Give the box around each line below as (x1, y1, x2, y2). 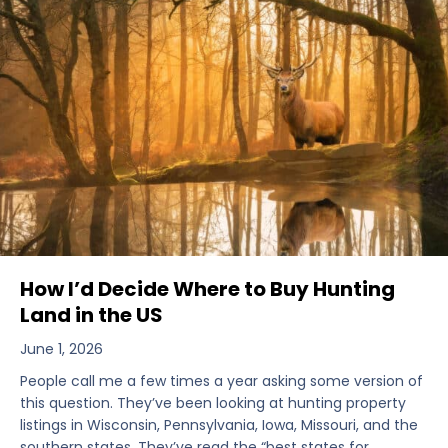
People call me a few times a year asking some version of (20, 371, 423, 392)
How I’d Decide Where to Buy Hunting (20, 275, 395, 304)
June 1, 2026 (20, 339, 103, 360)
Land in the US (20, 301, 163, 330)
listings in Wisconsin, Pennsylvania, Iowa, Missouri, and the (20, 415, 418, 436)
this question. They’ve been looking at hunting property (20, 393, 406, 414)
